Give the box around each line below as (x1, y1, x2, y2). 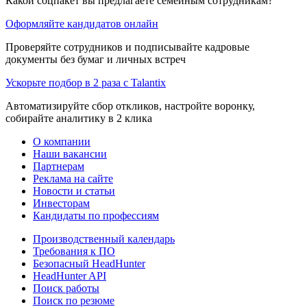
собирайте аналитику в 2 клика (5, 112, 152, 124)
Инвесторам (33, 197, 90, 209)
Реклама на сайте (33, 172, 113, 184)
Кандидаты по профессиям (33, 209, 159, 221)
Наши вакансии (33, 147, 107, 160)
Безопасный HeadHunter (33, 257, 145, 269)
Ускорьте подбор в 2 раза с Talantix (5, 76, 166, 88)
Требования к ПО (33, 245, 115, 257)
